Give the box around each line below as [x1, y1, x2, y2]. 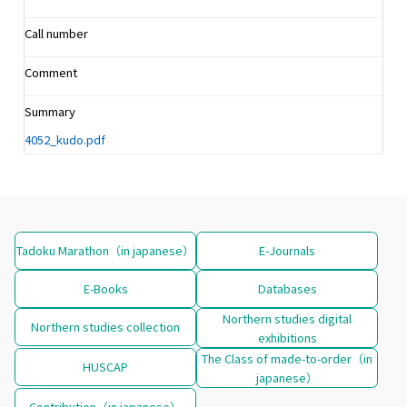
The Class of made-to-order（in [202, 349, 372, 367]
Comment [25, 63, 77, 81]
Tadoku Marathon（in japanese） [16, 241, 194, 259]
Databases [257, 279, 317, 297]
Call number [25, 24, 88, 42]
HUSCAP [83, 357, 128, 375]
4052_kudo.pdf [25, 130, 105, 148]
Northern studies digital [223, 309, 352, 327]
